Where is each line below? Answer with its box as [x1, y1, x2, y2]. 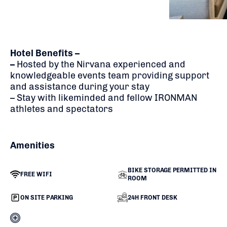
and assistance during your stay [10, 81, 149, 92]
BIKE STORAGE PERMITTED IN [127, 166, 216, 174]
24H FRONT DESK [127, 194, 177, 201]
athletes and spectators [10, 103, 113, 115]
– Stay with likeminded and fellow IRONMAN [10, 92, 197, 103]
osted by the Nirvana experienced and [23, 58, 185, 70]
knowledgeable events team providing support [10, 69, 209, 81]
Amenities [10, 139, 55, 151]
